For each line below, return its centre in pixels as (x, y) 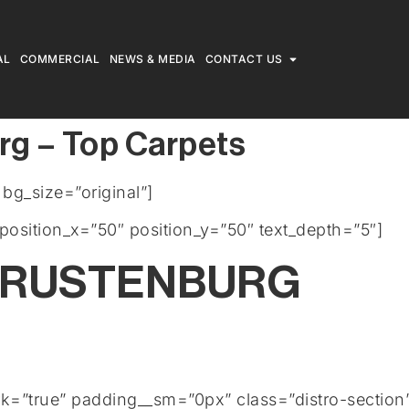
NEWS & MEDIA (152, 59)
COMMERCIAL (60, 59)
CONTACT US (244, 59)
